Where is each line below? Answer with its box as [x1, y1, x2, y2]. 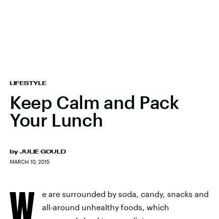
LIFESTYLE [10, 80, 46, 86]
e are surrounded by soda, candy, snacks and [42, 189, 209, 198]
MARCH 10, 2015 [10, 158, 49, 165]
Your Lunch [10, 109, 103, 130]
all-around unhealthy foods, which [42, 202, 169, 212]
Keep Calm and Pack [10, 92, 179, 112]
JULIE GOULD [20, 149, 66, 154]
